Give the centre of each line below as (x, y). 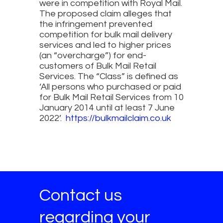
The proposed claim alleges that (106, 14)
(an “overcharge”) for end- (93, 56)
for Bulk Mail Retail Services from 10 (111, 98)
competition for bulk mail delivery (106, 35)
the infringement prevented (96, 24)
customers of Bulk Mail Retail (98, 66)
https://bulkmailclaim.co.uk (118, 118)
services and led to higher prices (105, 45)
